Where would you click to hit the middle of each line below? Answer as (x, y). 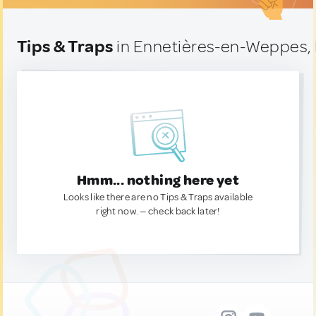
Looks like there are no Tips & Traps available (158, 197)
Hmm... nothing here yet (158, 180)
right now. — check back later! (158, 211)
